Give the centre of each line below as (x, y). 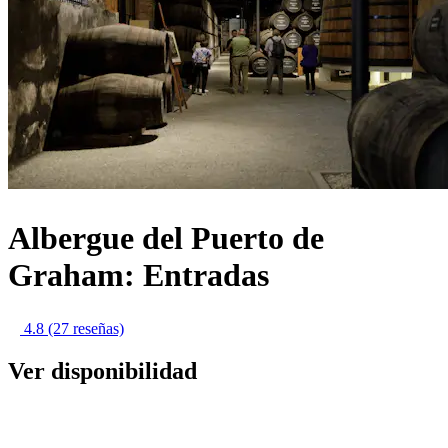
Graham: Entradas (138, 274)
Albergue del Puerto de (166, 237)
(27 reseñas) (86, 329)
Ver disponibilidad (102, 371)
